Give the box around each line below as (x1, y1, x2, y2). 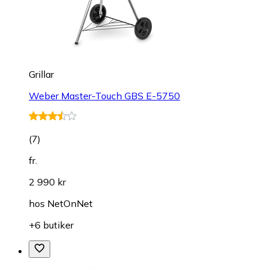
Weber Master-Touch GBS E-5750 (29, 90, 180, 102)
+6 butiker (29, 219, 74, 232)
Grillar (29, 68, 54, 81)
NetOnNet (47, 197, 93, 210)
